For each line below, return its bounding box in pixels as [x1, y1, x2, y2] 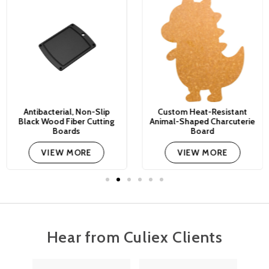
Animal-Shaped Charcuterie [150, 116, 255, 127]
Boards [52, 125, 80, 137]
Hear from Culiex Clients [46, 227, 223, 247]
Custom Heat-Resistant [157, 106, 247, 118]
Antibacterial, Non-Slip [23, 106, 110, 118]
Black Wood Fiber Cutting [18, 116, 115, 127]
